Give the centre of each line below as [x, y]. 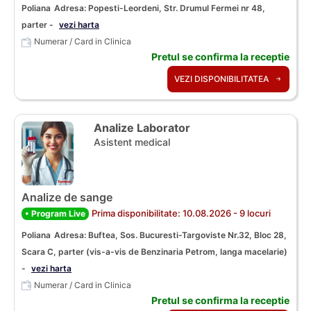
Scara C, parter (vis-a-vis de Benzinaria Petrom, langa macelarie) [154, 251]
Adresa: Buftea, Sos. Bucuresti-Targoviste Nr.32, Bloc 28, [170, 235]
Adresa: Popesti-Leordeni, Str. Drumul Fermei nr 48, [160, 8]
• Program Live [55, 213]
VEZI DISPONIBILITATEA [222, 79]
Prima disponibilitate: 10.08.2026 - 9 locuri [181, 213]
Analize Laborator [142, 128]
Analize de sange [67, 197]
